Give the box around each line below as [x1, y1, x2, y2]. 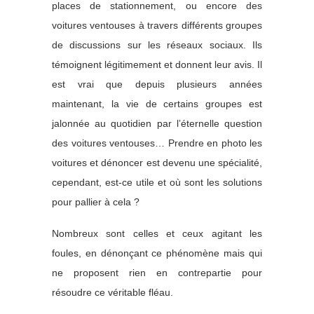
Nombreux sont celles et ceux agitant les [52, 227, 262, 239]
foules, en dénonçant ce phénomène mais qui [52, 247, 262, 259]
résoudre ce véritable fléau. [52, 286, 173, 298]
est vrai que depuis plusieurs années [52, 78, 262, 90]
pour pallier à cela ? [52, 196, 139, 207]
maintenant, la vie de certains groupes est [52, 97, 262, 109]
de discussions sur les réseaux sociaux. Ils [52, 39, 262, 50]
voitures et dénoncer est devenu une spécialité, [52, 156, 262, 168]
